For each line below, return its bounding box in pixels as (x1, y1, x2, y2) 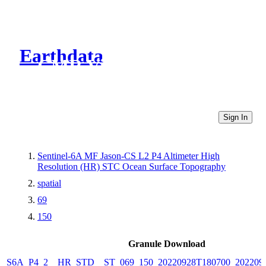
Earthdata (20, 45, 103, 67)
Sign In (223, 112, 248, 122)
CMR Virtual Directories (37, 55, 239, 77)
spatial (37, 178, 61, 188)
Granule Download (128, 238, 205, 249)
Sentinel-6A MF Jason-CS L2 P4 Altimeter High (37, 150, 220, 161)
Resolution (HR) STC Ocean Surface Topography (37, 161, 226, 172)
